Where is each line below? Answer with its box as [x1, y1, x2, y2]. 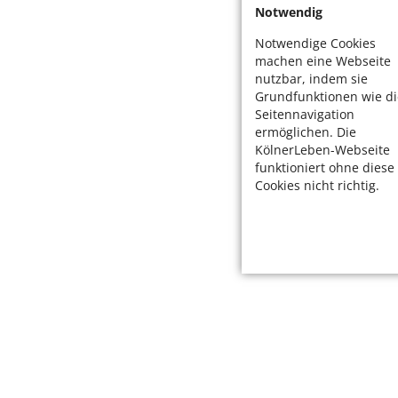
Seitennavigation [255, 106, 354, 123]
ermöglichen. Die [255, 123, 356, 140]
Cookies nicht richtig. [255, 177, 379, 194]
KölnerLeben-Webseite [255, 141, 390, 158]
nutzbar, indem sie [255, 70, 368, 87]
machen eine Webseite [255, 52, 391, 69]
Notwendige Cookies [255, 35, 376, 52]
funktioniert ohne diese [255, 159, 394, 176]
